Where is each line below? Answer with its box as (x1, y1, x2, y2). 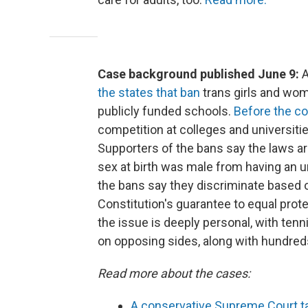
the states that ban (98, 85, 200, 100)
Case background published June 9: (98, 67, 302, 82)
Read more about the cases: (98, 266, 250, 281)
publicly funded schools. (98, 104, 234, 119)
